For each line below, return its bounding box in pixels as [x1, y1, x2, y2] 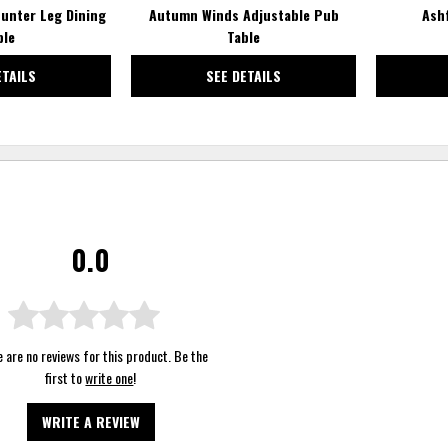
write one [85, 366, 134, 388]
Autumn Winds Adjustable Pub [148, 3, 339, 25]
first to [45, 366, 86, 388]
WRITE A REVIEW [41, 410, 140, 432]
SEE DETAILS [206, 64, 282, 86]
